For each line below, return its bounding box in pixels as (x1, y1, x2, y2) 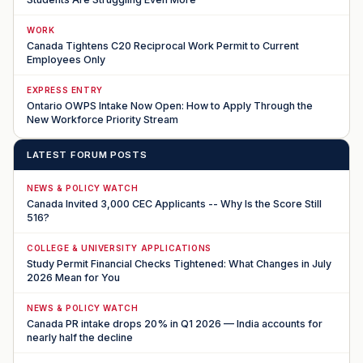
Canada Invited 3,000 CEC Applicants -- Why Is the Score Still (27, 198, 322, 210)
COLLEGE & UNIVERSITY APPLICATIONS (27, 243, 211, 253)
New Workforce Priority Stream (27, 113, 178, 126)
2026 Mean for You (27, 271, 120, 284)
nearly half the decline (27, 331, 133, 344)
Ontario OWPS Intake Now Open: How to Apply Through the (27, 100, 313, 112)
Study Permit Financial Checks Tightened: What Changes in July (27, 258, 331, 270)
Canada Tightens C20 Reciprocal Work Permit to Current (27, 40, 299, 52)
